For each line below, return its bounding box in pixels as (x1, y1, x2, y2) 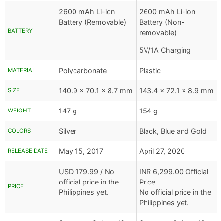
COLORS (8, 127, 31, 135)
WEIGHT (8, 107, 31, 114)
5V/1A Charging (139, 46, 191, 55)
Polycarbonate (59, 66, 107, 75)
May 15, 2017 (59, 147, 103, 156)
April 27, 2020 (139, 147, 185, 156)
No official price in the (139, 188, 211, 197)
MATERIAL (8, 67, 35, 74)
